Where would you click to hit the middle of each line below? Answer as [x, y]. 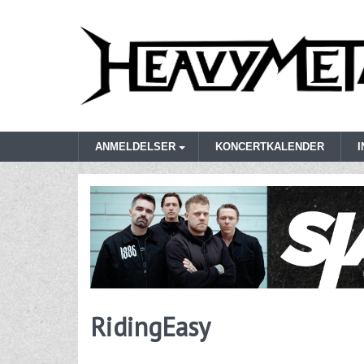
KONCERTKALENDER [270, 147]
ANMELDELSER [135, 147]
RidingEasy [150, 326]
